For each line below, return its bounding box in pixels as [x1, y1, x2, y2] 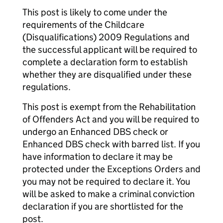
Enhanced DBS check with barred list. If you [22, 138, 200, 150]
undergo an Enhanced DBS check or [22, 126, 168, 137]
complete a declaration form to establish [22, 56, 188, 68]
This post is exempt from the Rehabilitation [22, 101, 196, 112]
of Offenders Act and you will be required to [22, 113, 199, 125]
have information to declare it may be [22, 151, 173, 162]
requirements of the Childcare [22, 19, 144, 30]
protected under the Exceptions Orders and [22, 163, 201, 175]
